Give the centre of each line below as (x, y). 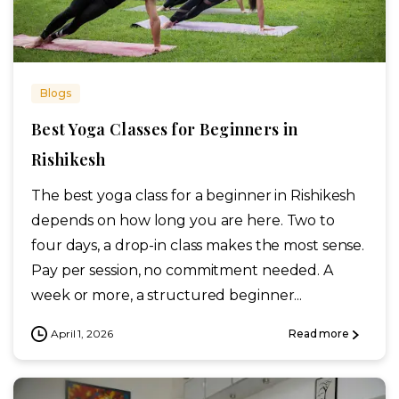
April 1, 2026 (82, 333)
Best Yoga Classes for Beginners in (165, 129)
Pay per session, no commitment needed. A (182, 270)
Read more (318, 334)
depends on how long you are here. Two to (183, 220)
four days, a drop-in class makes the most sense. (198, 245)
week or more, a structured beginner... (167, 295)
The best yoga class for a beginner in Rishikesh (194, 195)
